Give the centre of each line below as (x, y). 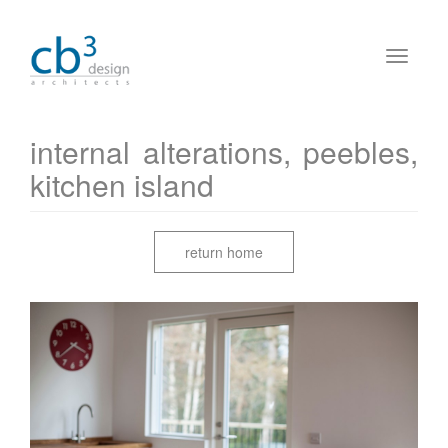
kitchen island (122, 184)
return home (224, 252)
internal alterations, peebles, (224, 151)
